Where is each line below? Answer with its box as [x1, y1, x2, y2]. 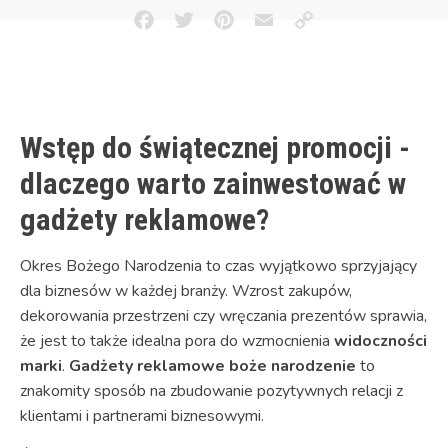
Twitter [183, 21, 234, 44]
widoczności [334, 330, 427, 353]
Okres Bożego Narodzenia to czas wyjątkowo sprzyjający [20, 255, 417, 278]
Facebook [143, 21, 212, 44]
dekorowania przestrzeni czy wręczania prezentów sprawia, [20, 305, 427, 328]
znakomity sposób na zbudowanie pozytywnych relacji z [20, 380, 403, 403]
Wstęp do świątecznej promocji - [20, 130, 410, 166]
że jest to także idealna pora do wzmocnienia [20, 330, 334, 353]
